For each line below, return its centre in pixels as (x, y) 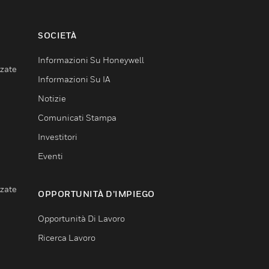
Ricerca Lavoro (67, 237)
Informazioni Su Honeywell (91, 59)
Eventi (50, 156)
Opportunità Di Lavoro (81, 218)
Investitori (58, 136)
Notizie (52, 98)
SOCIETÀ (57, 35)
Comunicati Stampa (77, 117)
